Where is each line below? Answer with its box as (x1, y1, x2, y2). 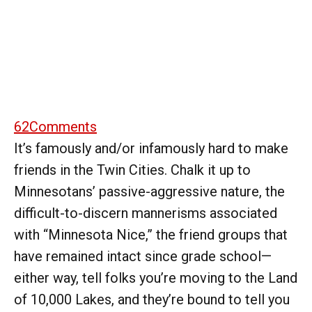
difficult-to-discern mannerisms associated (14, 204, 277, 221)
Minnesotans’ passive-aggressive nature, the (14, 182, 285, 200)
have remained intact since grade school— (14, 247, 272, 265)
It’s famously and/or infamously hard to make (14, 139, 288, 157)
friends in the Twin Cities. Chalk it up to (14, 161, 251, 178)
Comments (29, 118, 97, 135)
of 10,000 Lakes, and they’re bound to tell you (14, 290, 290, 308)
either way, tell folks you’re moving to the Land (14, 269, 297, 286)
